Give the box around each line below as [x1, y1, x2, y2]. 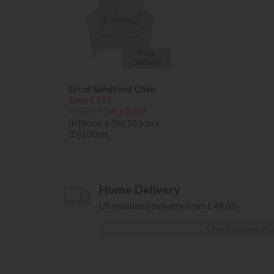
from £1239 [98, 105, 147, 117]
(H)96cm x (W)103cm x [68, 117, 160, 129]
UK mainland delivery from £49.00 [99, 199, 237, 211]
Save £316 [68, 94, 112, 106]
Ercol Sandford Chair [68, 83, 157, 95]
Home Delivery [99, 182, 180, 197]
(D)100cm [68, 128, 109, 140]
